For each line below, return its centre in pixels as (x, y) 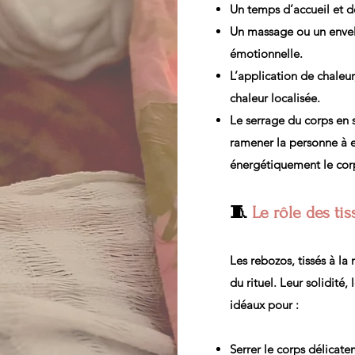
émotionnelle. (266, 53)
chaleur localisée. (275, 98)
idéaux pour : (264, 305)
